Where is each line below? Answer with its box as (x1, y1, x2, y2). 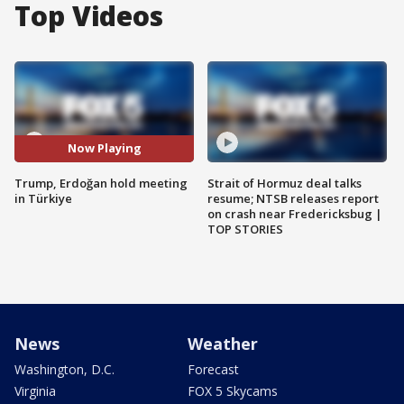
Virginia (14, 381, 56, 399)
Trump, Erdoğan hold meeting (14, 174, 188, 191)
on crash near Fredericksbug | (207, 205, 382, 222)
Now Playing (67, 140, 142, 157)
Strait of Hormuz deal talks (207, 174, 362, 191)
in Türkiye (14, 189, 72, 207)
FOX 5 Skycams (188, 381, 278, 399)
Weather (188, 332, 258, 354)
